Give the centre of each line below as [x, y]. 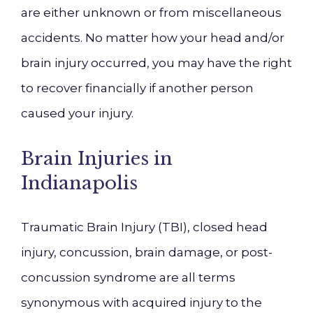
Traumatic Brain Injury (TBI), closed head [144, 227]
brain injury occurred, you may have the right [156, 63]
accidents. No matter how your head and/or [153, 38]
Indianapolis [79, 183]
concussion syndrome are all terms [128, 277]
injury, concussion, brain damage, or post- [147, 252]
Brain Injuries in [97, 159]
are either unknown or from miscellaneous [151, 13]
